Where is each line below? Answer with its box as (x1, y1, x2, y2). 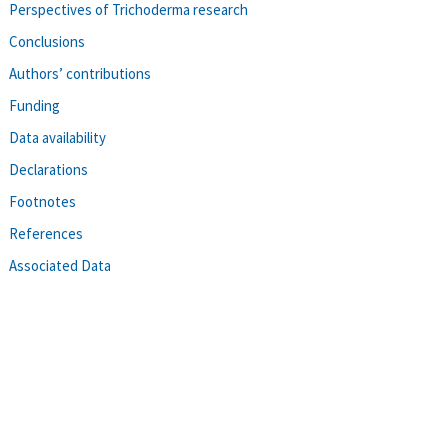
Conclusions (9, 31, 85, 51)
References (9, 223, 83, 243)
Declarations (9, 159, 88, 179)
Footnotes (9, 191, 76, 211)
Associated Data (9, 255, 111, 275)
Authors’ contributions (9, 63, 151, 83)
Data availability (9, 127, 106, 147)
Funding (9, 95, 60, 115)
